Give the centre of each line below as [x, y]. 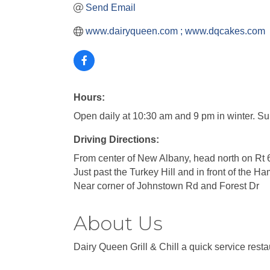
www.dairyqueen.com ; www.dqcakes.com [175, 31]
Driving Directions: [116, 140]
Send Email [111, 8]
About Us [118, 223]
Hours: [89, 97]
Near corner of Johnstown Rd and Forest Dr [166, 186]
